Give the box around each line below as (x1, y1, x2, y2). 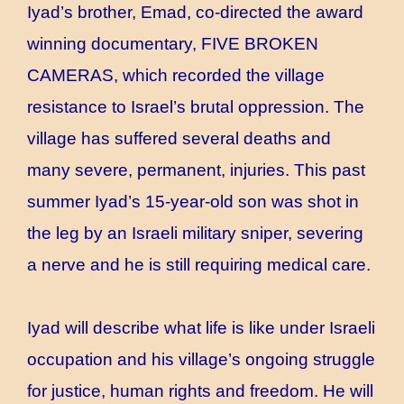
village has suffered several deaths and (27, 129, 331, 148)
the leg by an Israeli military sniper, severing (27, 224, 363, 243)
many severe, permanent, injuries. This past (27, 161, 365, 179)
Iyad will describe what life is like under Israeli (27, 318, 375, 337)
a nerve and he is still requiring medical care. (27, 255, 371, 274)
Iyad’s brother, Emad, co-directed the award (27, 3, 363, 22)
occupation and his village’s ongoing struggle (27, 350, 375, 369)
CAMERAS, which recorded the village (27, 66, 325, 85)
